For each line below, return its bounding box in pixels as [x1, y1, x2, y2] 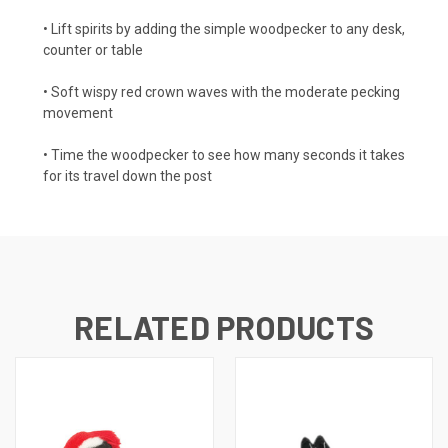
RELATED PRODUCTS [74, 307, 374, 346]
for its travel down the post [43, 167, 212, 184]
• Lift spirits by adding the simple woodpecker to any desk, [43, 20, 405, 37]
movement [43, 104, 113, 121]
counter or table [43, 41, 143, 58]
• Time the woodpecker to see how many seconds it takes [43, 146, 405, 163]
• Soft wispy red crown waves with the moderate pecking [43, 83, 400, 100]
